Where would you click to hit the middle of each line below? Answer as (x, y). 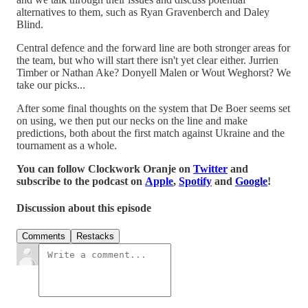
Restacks (95, 236)
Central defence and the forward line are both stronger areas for (153, 47)
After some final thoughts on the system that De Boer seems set (153, 108)
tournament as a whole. (67, 145)
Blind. (30, 24)
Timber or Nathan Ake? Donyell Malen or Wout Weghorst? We (154, 72)
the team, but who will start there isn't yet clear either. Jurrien (147, 60)
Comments (44, 236)
